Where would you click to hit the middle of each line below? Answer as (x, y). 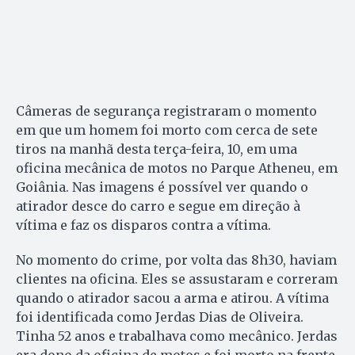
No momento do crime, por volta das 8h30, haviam (176, 260)
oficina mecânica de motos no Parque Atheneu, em (177, 168)
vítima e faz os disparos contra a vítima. (143, 225)
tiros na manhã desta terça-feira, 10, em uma (157, 149)
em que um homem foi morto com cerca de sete (167, 130)
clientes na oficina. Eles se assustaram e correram (177, 279)
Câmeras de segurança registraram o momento (166, 111)
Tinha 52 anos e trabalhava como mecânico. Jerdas (177, 336)
